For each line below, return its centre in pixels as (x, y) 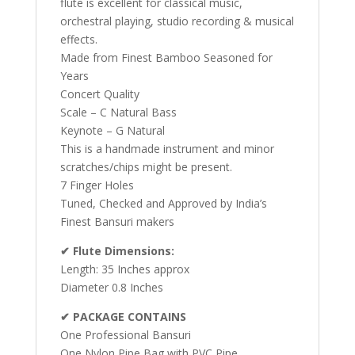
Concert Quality (99, 94)
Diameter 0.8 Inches (111, 288)
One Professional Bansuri (125, 335)
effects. (78, 40)
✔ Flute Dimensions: (117, 251)
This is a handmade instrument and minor (167, 149)
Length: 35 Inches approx (124, 269)
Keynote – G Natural (112, 131)
